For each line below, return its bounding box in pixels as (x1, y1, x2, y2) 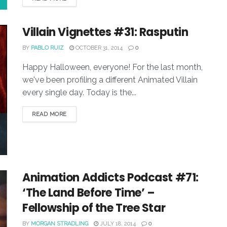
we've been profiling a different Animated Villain (22, 74, 198, 85)
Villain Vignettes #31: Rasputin (22, 24, 188, 40)
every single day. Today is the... (22, 87, 136, 97)
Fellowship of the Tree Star (22, 200, 166, 216)
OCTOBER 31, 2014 (74, 44, 123, 51)
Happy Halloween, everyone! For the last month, (22, 62, 203, 72)
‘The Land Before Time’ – (22, 184, 155, 201)
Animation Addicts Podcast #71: (22, 169, 199, 185)
